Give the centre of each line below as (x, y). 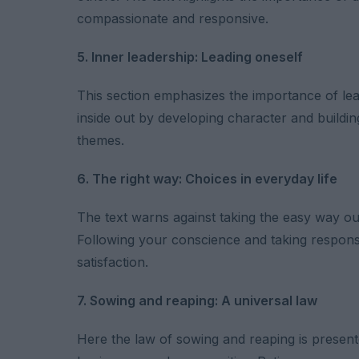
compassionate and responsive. (173, 18)
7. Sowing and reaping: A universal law (197, 300)
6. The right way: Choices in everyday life (207, 178)
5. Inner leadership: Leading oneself (190, 56)
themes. (101, 140)
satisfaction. (113, 262)
